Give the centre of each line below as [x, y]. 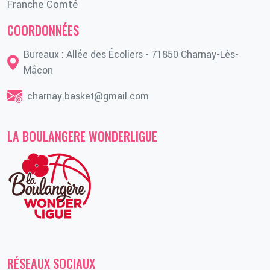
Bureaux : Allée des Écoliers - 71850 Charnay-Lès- [131, 55]
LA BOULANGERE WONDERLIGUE [82, 137]
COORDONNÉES [43, 30]
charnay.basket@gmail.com [88, 96]
